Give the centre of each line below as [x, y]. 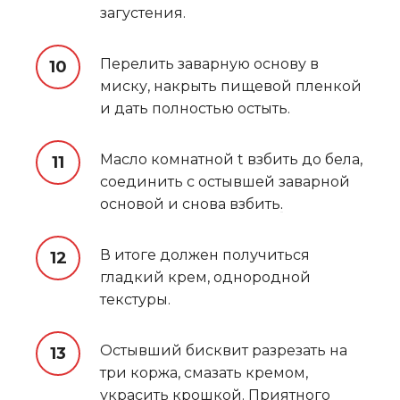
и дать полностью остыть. [195, 108]
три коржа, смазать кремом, [204, 372]
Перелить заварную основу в [209, 63]
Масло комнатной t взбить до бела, [231, 159]
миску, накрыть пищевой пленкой [231, 86]
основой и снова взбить [190, 204]
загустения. [143, 12]
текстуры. [135, 299]
